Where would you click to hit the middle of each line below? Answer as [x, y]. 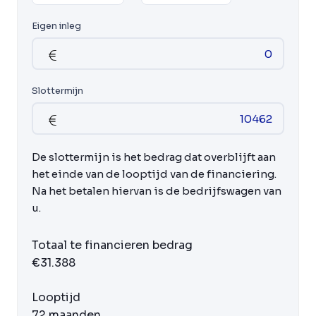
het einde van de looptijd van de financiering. [154, 174]
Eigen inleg [56, 26]
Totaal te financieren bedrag [112, 245]
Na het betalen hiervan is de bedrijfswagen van [157, 191]
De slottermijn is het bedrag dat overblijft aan [154, 157]
